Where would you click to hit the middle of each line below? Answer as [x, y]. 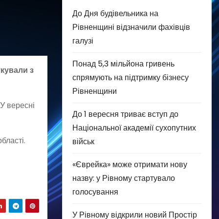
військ [83, 141]
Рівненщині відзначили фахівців [131, 27]
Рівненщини [95, 91]
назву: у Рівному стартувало [124, 178]
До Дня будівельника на [115, 13]
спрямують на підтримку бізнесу [131, 77]
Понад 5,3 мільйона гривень [123, 64]
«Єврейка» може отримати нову [130, 164]
